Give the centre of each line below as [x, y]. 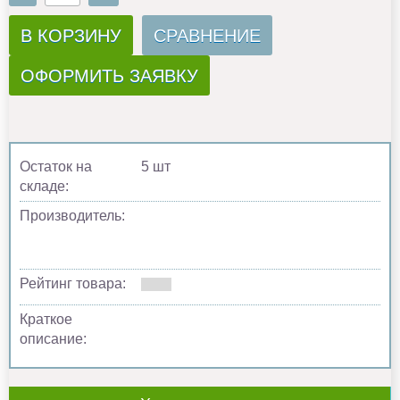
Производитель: [72, 215]
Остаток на [56, 166]
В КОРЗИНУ [71, 35]
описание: [53, 338]
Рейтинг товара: [73, 283]
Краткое [46, 319]
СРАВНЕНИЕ [207, 35]
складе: [44, 186]
